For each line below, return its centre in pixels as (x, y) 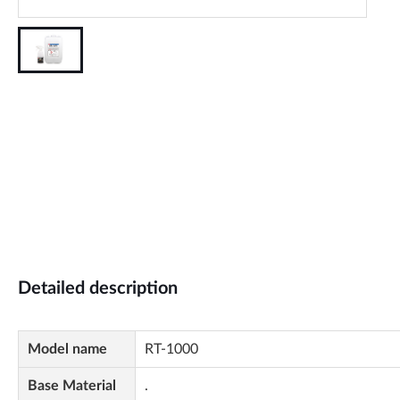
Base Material (72, 386)
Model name (67, 349)
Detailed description (98, 288)
